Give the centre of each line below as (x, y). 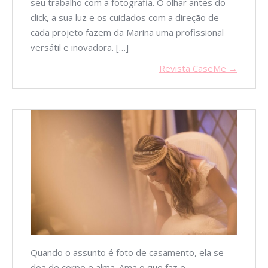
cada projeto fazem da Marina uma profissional (127, 32)
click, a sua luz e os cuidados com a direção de (125, 17)
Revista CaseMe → (198, 68)
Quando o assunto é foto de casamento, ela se (127, 253)
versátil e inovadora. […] (80, 47)
